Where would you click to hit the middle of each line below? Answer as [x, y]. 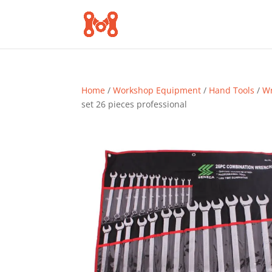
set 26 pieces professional [134, 104]
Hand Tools [232, 90]
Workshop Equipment [157, 90]
